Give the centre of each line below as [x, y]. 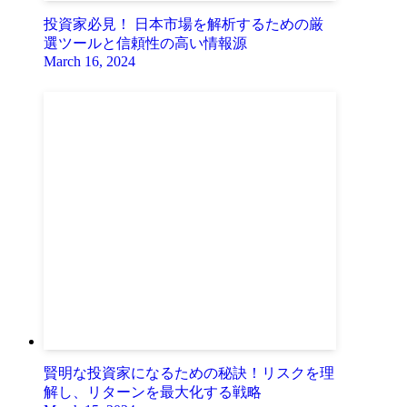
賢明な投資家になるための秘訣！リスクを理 [189, 373]
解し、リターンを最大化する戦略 [153, 392]
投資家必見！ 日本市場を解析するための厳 [184, 25]
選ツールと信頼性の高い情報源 [145, 44]
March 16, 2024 [89, 62]
